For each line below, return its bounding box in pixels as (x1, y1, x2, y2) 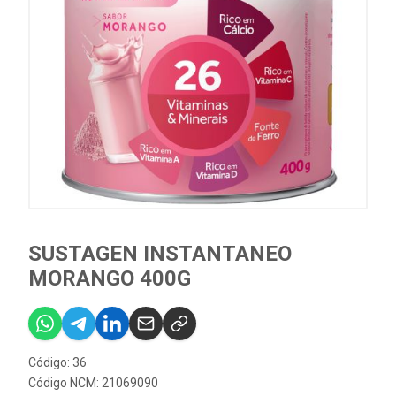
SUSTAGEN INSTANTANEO (28, 241, 292, 266)
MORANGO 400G (28, 266, 191, 291)
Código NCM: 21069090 (28, 376, 158, 390)
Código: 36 (28, 355, 87, 369)
